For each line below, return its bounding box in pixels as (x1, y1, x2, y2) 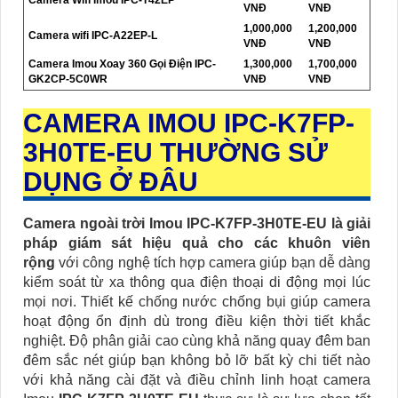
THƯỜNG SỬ (160, 138, 328, 168)
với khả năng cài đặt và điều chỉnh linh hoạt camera (23, 372, 370, 388)
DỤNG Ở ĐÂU (23, 167, 198, 197)
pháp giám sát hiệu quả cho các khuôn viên (23, 235, 370, 251)
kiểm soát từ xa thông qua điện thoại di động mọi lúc (23, 275, 370, 291)
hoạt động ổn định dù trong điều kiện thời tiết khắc (23, 314, 370, 330)
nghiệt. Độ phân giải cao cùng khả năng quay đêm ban (23, 333, 370, 349)
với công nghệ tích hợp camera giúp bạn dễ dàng (59, 255, 371, 271)
